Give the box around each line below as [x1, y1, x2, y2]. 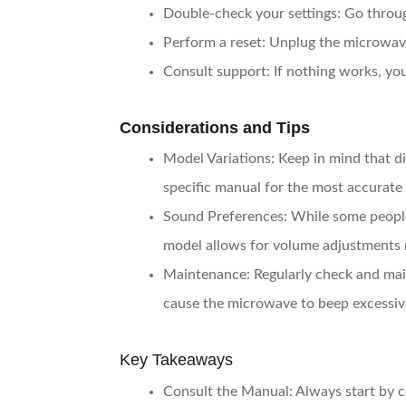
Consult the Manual [163, 383, 289, 399]
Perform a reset [163, 35, 262, 51]
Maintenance [163, 267, 246, 283]
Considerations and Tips [120, 119, 310, 138]
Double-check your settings [163, 6, 337, 22]
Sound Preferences [163, 209, 284, 225]
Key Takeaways [120, 351, 233, 370]
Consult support [163, 64, 266, 80]
